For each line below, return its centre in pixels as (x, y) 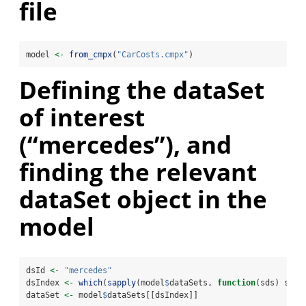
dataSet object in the (143, 199)
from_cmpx (91, 55)
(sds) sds (277, 282)
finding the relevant (138, 172)
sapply (122, 282)
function (236, 282)
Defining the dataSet (142, 90)
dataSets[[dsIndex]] (153, 295)
